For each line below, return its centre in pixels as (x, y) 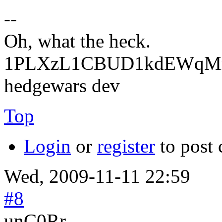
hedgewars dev (62, 85)
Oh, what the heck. (77, 41)
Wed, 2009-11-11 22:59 (97, 176)
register (126, 146)
